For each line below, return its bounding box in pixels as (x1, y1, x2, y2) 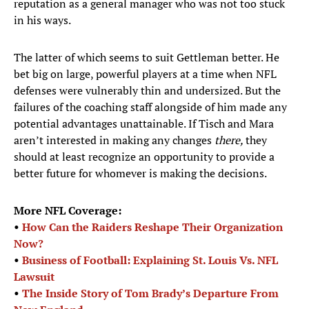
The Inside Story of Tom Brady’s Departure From (22, 286, 279, 301)
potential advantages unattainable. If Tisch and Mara (14, 116, 274, 132)
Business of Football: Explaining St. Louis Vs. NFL (22, 252, 278, 268)
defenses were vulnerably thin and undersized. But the (14, 83, 281, 99)
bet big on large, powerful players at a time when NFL (14, 66, 277, 82)
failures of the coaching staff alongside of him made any (14, 99, 287, 115)
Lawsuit (14, 269, 54, 285)
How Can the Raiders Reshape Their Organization (22, 219, 283, 235)
